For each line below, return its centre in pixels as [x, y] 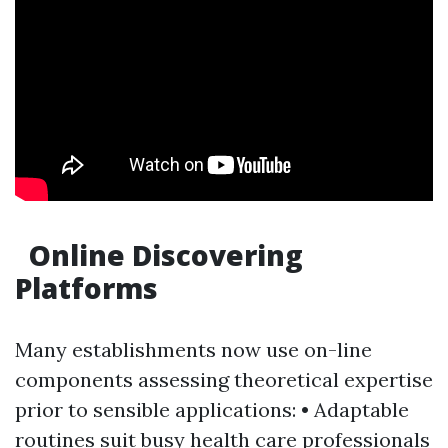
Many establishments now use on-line [193, 349]
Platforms [86, 287]
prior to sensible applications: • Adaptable [212, 409]
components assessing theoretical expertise [224, 379]
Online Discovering [162, 254]
